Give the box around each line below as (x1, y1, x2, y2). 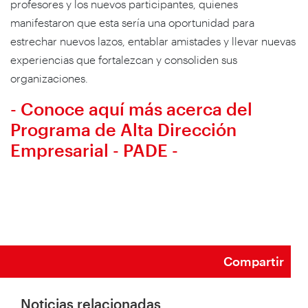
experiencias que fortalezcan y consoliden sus (10, 52, 237, 66)
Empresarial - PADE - (10, 139, 178, 160)
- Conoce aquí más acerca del (10, 98, 252, 119)
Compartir (223, 253, 284, 269)
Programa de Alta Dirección (10, 118, 236, 140)
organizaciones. (10, 71, 88, 85)
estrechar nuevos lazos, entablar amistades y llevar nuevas (10, 34, 296, 47)
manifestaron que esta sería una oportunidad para (10, 15, 254, 29)
